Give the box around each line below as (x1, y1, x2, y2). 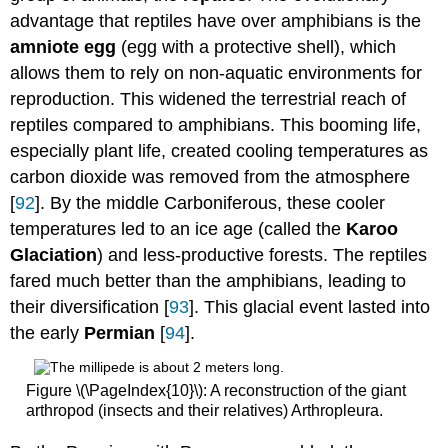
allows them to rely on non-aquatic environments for (10, 63, 423, 84)
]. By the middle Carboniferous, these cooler (35, 193, 386, 214)
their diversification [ (10, 297, 170, 318)
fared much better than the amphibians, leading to (10, 271, 407, 292)
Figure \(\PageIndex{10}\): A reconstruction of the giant (25, 381, 406, 399)
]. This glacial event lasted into (189, 297, 431, 318)
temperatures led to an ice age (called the (10, 219, 347, 240)
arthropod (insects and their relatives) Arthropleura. (25, 401, 383, 419)
